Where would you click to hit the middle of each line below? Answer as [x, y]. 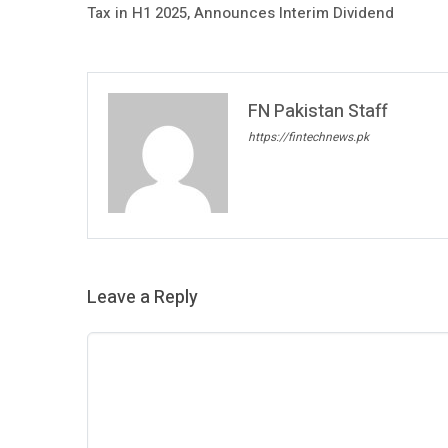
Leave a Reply [142, 298]
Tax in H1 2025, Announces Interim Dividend [240, 13]
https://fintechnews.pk [308, 137]
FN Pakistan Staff [318, 112]
